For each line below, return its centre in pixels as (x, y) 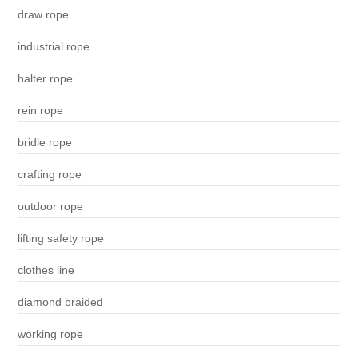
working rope (50, 334)
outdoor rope (50, 207)
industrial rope (53, 47)
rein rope (40, 111)
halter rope (45, 79)
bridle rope (44, 143)
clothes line (46, 270)
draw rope (43, 15)
